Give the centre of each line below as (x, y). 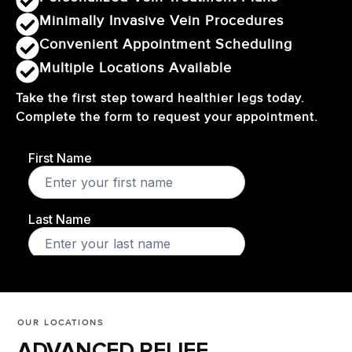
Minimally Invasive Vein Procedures (161, 21)
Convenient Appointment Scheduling (166, 44)
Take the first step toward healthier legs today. (160, 99)
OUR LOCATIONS (60, 323)
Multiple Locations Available (136, 68)
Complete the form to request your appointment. (167, 117)
